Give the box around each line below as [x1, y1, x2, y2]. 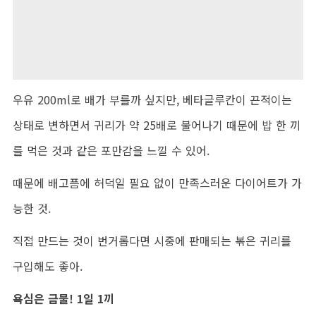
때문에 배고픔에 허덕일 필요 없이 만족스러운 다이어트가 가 [13, 174, 302, 191]
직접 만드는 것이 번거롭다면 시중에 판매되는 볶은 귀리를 [13, 231, 291, 249]
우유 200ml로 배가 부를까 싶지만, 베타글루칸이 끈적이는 [13, 90, 292, 108]
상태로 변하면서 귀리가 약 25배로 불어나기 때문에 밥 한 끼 [13, 116, 300, 133]
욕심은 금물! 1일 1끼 [13, 289, 114, 307]
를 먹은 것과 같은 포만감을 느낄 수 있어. [13, 141, 209, 159]
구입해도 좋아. [13, 257, 83, 274]
